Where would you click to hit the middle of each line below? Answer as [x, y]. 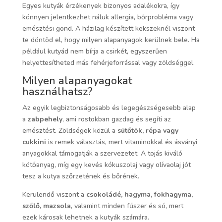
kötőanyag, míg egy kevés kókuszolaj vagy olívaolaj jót [106, 165]
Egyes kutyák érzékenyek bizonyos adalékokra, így [101, 6]
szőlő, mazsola [46, 206]
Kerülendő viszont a [54, 195]
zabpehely [45, 119]
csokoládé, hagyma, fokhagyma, [139, 195]
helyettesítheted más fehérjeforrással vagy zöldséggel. [108, 63]
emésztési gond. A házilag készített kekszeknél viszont [108, 29]
